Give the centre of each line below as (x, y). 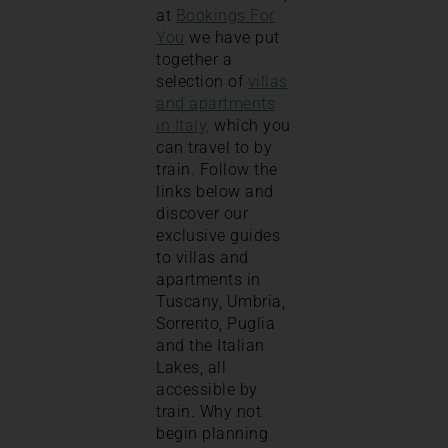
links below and (215, 192)
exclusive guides (218, 236)
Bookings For (225, 16)
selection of (202, 82)
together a (194, 60)
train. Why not (208, 412)
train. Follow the (217, 170)
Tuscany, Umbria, (220, 302)
